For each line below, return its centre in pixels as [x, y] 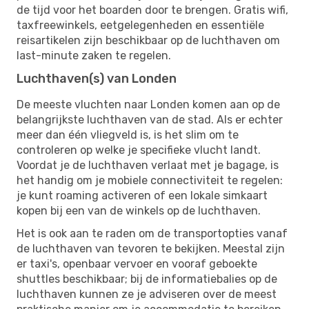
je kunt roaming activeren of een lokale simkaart [142, 195]
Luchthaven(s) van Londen [97, 78]
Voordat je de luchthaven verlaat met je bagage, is [148, 165]
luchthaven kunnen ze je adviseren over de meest [147, 294]
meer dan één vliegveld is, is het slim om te [128, 134]
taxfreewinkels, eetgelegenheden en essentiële [140, 25]
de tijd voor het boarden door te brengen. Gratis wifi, [152, 10]
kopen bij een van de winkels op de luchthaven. [139, 210]
